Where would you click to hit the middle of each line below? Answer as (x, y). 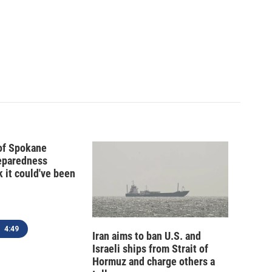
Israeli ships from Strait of (150, 249)
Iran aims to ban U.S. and (147, 236)
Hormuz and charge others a (154, 262)
